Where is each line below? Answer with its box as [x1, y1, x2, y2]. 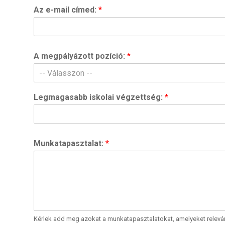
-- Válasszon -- [39, 68, 92, 78]
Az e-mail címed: [34, 5, 98, 15]
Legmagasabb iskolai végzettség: [34, 92, 165, 102]
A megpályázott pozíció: [34, 51, 127, 61]
